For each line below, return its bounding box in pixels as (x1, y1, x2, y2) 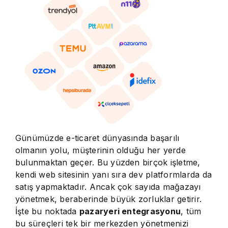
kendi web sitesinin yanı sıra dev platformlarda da (15, 169, 212, 180)
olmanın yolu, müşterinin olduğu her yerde (15, 145, 186, 155)
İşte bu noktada (15, 206, 79, 216)
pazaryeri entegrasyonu (79, 206, 181, 216)
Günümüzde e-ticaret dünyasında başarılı (15, 133, 180, 143)
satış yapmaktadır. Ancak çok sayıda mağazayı (15, 182, 201, 192)
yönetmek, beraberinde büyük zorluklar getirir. (15, 194, 202, 204)
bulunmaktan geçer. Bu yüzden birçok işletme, (15, 157, 201, 167)
